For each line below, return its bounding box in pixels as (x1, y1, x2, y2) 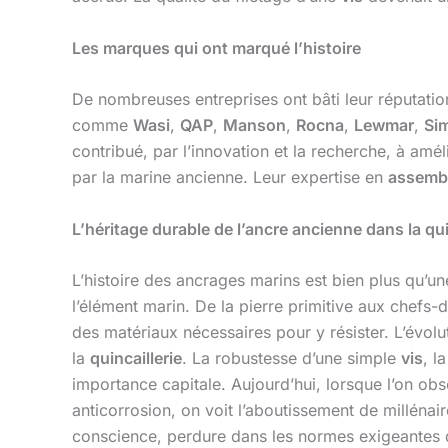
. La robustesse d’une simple (182, 348, 401, 369)
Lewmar (354, 115, 414, 136)
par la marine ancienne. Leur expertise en (72, 167, 388, 188)
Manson (223, 115, 286, 136)
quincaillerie (90, 348, 182, 369)
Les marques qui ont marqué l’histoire (72, 37, 361, 58)
